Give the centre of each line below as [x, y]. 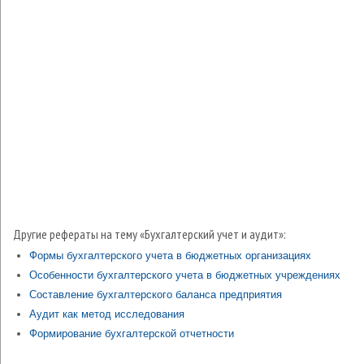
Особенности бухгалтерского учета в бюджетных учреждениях [185, 275]
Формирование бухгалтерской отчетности [132, 334]
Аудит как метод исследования [107, 314]
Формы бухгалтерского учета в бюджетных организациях [170, 256]
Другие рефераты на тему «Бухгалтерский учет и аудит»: [149, 234]
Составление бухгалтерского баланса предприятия [156, 295]
